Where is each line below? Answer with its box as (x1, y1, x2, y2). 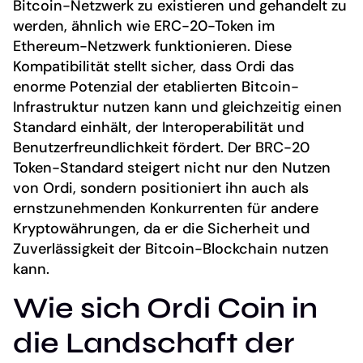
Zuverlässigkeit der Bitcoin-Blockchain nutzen (13, 238, 329, 258)
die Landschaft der (13, 326, 295, 361)
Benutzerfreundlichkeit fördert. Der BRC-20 (13, 137, 310, 157)
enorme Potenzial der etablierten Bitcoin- (13, 76, 299, 96)
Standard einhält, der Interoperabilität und (13, 117, 304, 137)
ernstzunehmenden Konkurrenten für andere (13, 198, 318, 218)
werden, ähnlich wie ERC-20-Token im (13, 15, 275, 36)
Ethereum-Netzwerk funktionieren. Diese (13, 36, 292, 56)
